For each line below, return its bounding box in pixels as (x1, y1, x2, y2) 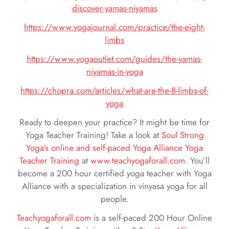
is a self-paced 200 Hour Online (91, 211, 212, 224)
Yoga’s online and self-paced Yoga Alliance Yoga (26, 141, 203, 154)
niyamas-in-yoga (86, 65, 143, 78)
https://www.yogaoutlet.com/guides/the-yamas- (27, 52, 202, 65)
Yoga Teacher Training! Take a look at (25, 128, 162, 141)
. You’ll (185, 154, 210, 167)
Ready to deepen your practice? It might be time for (19, 116, 210, 128)
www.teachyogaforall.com (90, 154, 185, 167)
